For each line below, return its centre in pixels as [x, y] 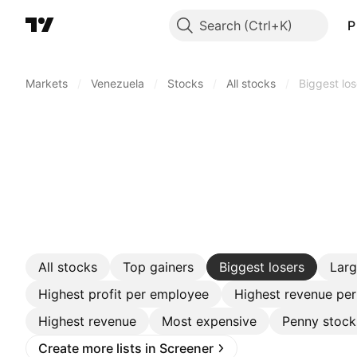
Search [220, 25]
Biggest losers [262, 267]
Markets [47, 83]
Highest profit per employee [124, 294]
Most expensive [209, 321]
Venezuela [118, 83]
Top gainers [158, 267]
